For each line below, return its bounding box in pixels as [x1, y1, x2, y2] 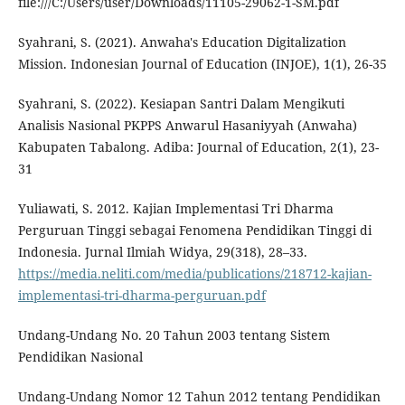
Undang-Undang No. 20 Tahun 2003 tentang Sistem [17, 326, 330, 344]
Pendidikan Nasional [17, 348, 143, 366]
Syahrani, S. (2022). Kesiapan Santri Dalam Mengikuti [17, 95, 344, 113]
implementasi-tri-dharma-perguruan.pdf [17, 287, 266, 305]
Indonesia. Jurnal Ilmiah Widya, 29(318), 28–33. [17, 243, 307, 261]
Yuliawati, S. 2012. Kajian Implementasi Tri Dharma [17, 200, 334, 218]
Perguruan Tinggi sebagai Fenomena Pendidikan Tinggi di [17, 221, 372, 240]
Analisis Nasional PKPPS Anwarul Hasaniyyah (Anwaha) [17, 117, 357, 135]
